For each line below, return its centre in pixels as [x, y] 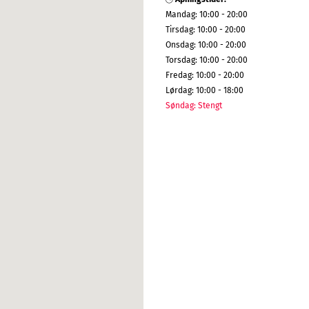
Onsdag [180, 44]
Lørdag [179, 90]
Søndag [180, 105]
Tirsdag [179, 29]
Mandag [180, 14]
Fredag [179, 75]
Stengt [210, 105]
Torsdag [180, 60]
